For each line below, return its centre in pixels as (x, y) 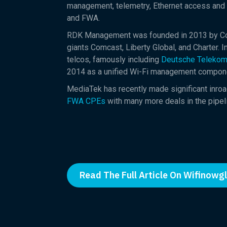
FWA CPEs (86, 101)
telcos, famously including (114, 60)
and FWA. (83, 18)
